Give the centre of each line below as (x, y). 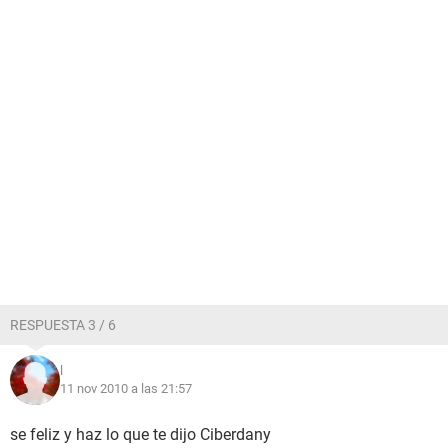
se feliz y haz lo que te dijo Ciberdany (140, 434)
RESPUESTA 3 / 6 (63, 325)
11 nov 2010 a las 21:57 (126, 388)
